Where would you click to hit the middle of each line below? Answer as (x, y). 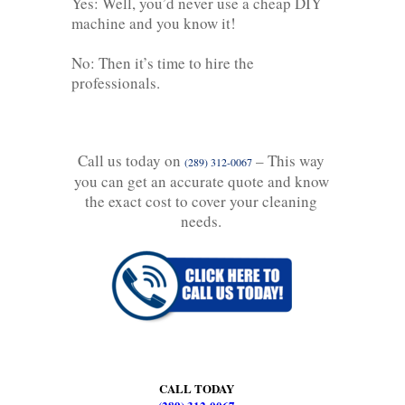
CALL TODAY (197, 388)
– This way (288, 160)
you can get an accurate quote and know (201, 181)
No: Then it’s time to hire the (163, 62)
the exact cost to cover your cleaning (201, 201)
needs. (201, 221)
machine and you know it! (154, 23)
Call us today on (131, 160)
